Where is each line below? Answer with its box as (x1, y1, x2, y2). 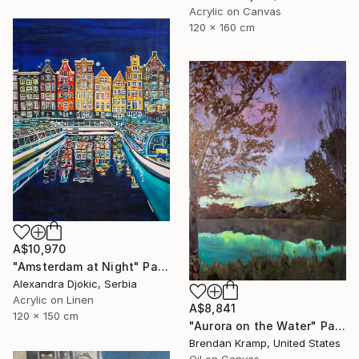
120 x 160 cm (189, 20, 255, 34)
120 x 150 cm (13, 309, 79, 322)
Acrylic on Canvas (189, 4, 281, 18)
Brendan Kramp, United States (189, 336, 341, 349)
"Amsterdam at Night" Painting (157, 259, 168, 273)
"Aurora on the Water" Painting (334, 318, 345, 333)
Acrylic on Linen (13, 292, 94, 306)
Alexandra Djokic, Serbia (13, 276, 137, 290)
